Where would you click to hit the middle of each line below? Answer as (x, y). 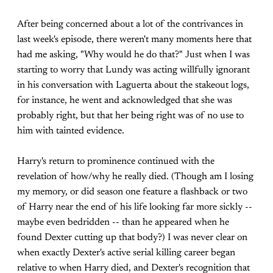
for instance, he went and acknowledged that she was (125, 101)
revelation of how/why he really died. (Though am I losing (135, 177)
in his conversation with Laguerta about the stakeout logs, (133, 85)
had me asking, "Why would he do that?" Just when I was (133, 55)
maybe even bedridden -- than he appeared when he (123, 222)
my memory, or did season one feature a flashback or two (132, 192)
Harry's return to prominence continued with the (116, 161)
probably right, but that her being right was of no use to (130, 116)
